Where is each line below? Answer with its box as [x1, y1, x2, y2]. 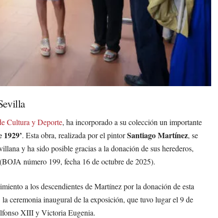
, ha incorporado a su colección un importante [62, 116, 202, 127]
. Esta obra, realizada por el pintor [22, 129, 127, 140]
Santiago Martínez [127, 129, 188, 141]
